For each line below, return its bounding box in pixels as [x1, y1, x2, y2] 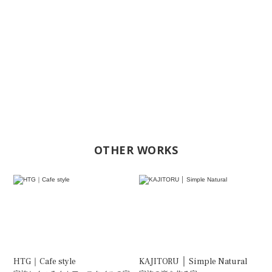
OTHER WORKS [94, 143, 178, 158]
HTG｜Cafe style [13, 256, 76, 268]
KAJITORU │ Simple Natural [139, 256, 247, 268]
